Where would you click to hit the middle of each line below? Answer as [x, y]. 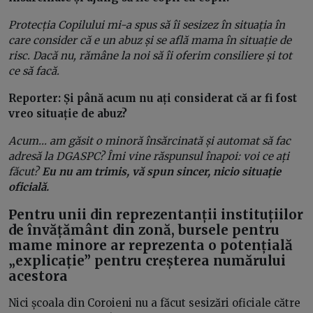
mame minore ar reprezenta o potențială [151, 246]
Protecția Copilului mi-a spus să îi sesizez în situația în [147, 25]
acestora [40, 276]
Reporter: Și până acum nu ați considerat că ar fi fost [153, 99]
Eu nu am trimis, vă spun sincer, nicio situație [161, 172]
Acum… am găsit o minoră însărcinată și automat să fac [150, 141]
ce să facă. [35, 71]
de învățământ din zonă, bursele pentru [144, 230]
